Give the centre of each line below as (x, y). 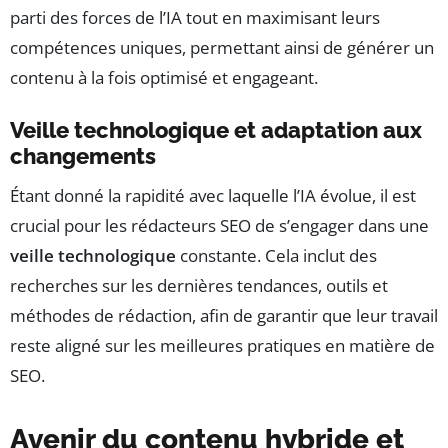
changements (83, 155)
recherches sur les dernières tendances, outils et (199, 285)
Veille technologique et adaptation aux (216, 129)
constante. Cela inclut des (276, 255)
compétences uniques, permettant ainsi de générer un (222, 47)
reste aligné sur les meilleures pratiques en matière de (222, 345)
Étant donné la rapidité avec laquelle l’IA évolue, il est (213, 195)
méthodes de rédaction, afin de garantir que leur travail (224, 315)
